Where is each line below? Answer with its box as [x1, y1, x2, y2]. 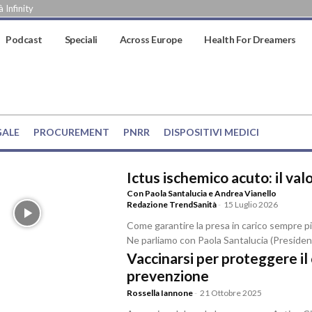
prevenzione [127, 266, 210, 284]
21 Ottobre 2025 [200, 287, 263, 298]
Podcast [6, 33, 42, 46]
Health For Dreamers [204, 33, 296, 46]
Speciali [64, 33, 97, 46]
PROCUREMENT [33, 125, 109, 138]
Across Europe [119, 33, 182, 46]
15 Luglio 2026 [224, 199, 279, 210]
